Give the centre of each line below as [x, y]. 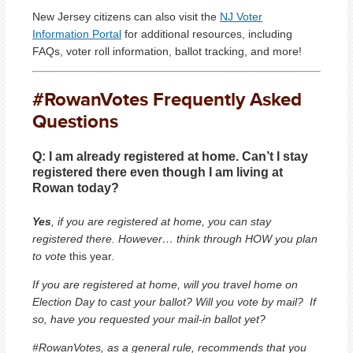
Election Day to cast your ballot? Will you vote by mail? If [174, 302]
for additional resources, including [207, 33]
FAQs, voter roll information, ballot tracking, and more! [169, 51]
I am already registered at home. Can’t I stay [177, 156]
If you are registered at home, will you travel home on [165, 285]
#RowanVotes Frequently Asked [167, 98]
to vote [49, 256]
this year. [92, 256]
